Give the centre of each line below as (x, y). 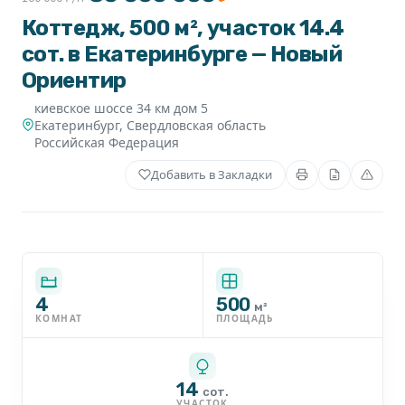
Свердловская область (196, 125)
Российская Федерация (107, 142)
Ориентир (74, 80)
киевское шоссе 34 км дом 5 (121, 108)
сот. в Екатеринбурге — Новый (182, 54)
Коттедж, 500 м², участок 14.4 (183, 28)
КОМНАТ (59, 318)
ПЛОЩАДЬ (245, 318)
